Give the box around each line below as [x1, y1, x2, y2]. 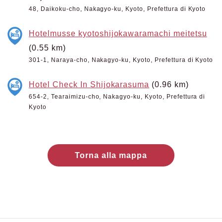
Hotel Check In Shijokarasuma [29, 80, 150, 89]
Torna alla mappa [75, 151, 147, 160]
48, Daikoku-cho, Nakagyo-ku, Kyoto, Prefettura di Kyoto [29, 5, 206, 12]
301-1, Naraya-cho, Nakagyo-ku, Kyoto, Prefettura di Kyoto [29, 56, 214, 63]
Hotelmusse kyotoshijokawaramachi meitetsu [29, 29, 207, 38]
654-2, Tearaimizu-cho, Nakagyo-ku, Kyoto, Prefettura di [29, 93, 206, 100]
